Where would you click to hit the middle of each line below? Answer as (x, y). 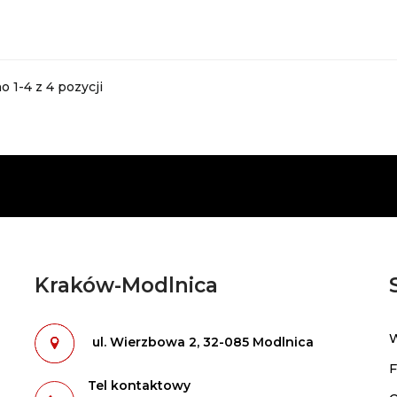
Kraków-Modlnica (126, 285)
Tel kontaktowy (139, 385)
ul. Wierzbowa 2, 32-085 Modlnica (202, 343)
